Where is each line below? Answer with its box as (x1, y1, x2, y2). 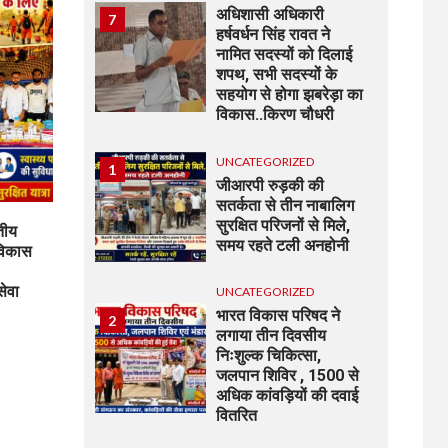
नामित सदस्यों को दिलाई (216, 45, 353, 65)
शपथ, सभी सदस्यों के (216, 65, 338, 85)
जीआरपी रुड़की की (216, 175, 325, 195)
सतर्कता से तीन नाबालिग (216, 195, 355, 215)
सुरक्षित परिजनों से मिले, (216, 215, 351, 235)
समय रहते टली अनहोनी (216, 235, 350, 255)
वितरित (216, 406, 258, 426)
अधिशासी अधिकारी (216, 5, 325, 25)
